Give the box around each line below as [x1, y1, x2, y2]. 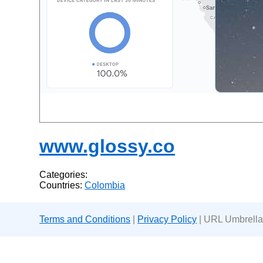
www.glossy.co [39, 135, 176, 157]
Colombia [85, 180, 126, 191]
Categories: [39, 170, 88, 180]
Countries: [39, 180, 85, 191]
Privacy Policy [137, 214, 197, 225]
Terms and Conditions [39, 214, 131, 225]
